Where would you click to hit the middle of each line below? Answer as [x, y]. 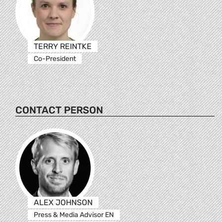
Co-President [55, 58]
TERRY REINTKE [62, 46]
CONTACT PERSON [59, 110]
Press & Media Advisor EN [74, 215]
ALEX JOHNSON [63, 202]
